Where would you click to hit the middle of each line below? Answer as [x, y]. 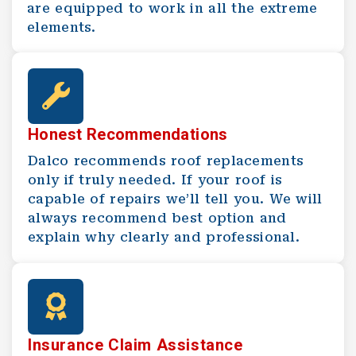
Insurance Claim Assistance [135, 344]
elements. [62, 27]
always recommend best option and [157, 218]
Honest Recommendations [128, 134]
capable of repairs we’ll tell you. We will [175, 199]
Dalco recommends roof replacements [166, 161]
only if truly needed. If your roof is [155, 180]
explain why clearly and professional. [164, 237]
